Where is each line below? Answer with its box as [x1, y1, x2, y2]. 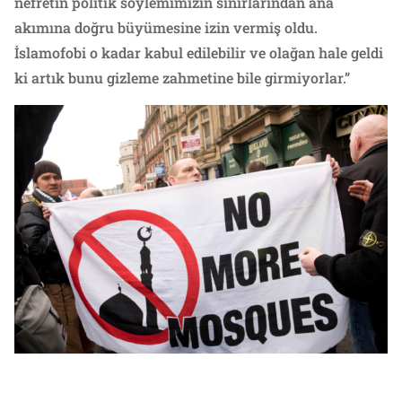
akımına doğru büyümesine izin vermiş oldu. [14, 17, 318, 37]
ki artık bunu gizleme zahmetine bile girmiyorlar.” [14, 67, 350, 87]
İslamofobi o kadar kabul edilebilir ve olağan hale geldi [14, 42, 383, 62]
